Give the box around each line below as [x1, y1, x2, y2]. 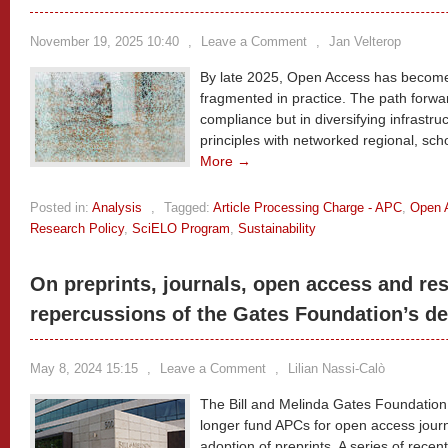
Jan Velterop [329, 34, 401, 49]
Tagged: [164, 200, 210, 215]
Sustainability [238, 221, 316, 236]
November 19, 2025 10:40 [30, 34, 179, 49]
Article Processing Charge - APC [213, 200, 402, 215]
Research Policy [30, 221, 124, 236]
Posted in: [30, 200, 89, 215]
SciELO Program [132, 221, 230, 236]
